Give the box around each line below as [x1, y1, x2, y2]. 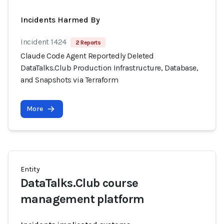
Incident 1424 [20, 37, 66, 46]
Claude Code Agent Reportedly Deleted [20, 51, 154, 60]
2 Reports [75, 39, 101, 46]
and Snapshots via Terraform [20, 75, 118, 84]
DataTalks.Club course [20, 176, 138, 190]
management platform [20, 192, 144, 206]
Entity [20, 165, 40, 173]
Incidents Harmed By [20, 15, 100, 24]
